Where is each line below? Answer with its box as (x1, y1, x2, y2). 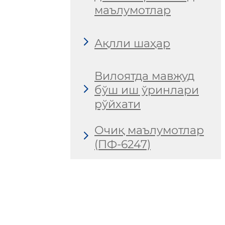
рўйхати (94, 97, 141, 111)
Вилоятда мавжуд (94, 69, 194, 83)
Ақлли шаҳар (94, 36, 170, 50)
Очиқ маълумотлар (94, 123, 204, 137)
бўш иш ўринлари (94, 83, 199, 97)
